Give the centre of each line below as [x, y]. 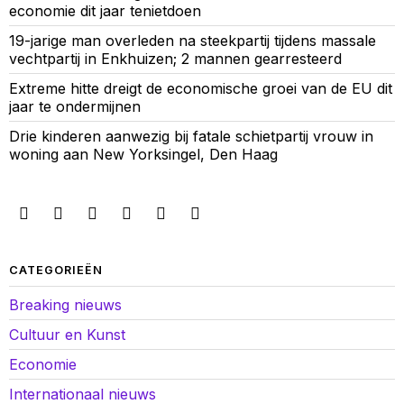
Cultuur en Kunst [67, 334]
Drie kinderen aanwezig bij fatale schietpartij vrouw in [191, 136]
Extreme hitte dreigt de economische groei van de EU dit [201, 88]
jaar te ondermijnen [75, 106]
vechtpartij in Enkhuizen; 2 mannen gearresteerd [175, 58]
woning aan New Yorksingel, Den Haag [143, 154]
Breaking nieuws [65, 304]
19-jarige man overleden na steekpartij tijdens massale [193, 40]
